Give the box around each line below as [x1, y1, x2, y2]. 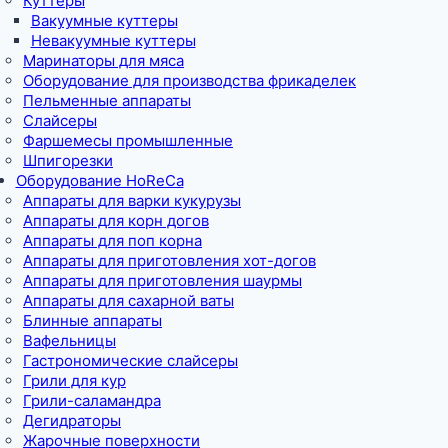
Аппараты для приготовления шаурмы [23, 270, 302, 290]
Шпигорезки [23, 150, 113, 170]
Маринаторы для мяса [23, 50, 184, 70]
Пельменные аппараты [23, 90, 191, 110]
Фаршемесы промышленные [23, 130, 233, 150]
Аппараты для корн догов [23, 210, 209, 230]
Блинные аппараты [23, 310, 162, 330]
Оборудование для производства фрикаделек [23, 70, 356, 90]
